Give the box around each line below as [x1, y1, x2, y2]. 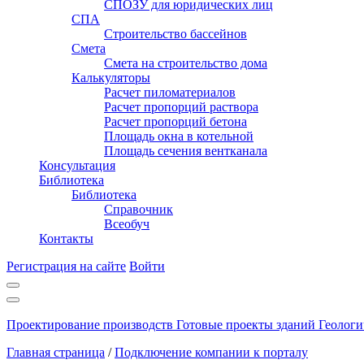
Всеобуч [104, 217, 149, 231]
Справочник [104, 202, 173, 216]
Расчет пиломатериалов [104, 85, 236, 99]
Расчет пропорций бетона [104, 115, 247, 128]
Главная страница [6, 345, 105, 359]
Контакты [39, 232, 93, 245]
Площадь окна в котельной [104, 129, 253, 143]
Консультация [39, 158, 115, 172]
